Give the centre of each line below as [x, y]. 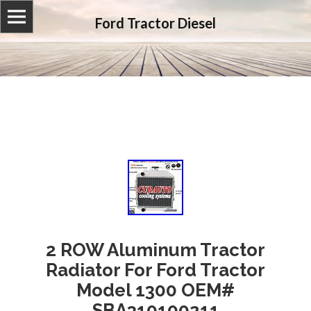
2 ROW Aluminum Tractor [155, 250]
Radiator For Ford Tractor [155, 270]
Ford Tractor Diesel [155, 23]
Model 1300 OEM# [155, 290]
